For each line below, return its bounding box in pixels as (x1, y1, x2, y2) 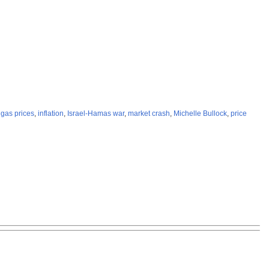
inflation (38, 109, 64, 118)
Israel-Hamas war (67, 109, 124, 118)
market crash (128, 109, 170, 118)
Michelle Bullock (174, 109, 227, 118)
